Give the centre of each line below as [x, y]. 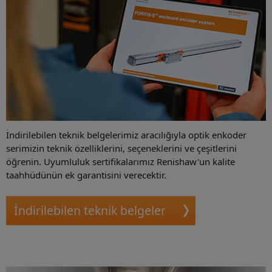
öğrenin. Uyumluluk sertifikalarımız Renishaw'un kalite [121, 161]
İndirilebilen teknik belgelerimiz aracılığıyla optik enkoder [126, 134]
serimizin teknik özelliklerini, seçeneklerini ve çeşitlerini [121, 148]
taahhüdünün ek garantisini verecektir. [86, 175]
